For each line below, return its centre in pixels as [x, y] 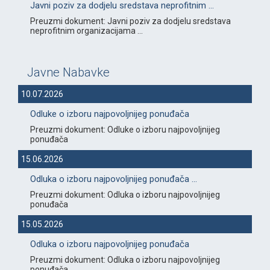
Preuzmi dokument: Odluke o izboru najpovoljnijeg [125, 130]
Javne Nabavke [68, 73]
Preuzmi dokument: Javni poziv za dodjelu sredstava [130, 21]
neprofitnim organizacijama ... [86, 31]
